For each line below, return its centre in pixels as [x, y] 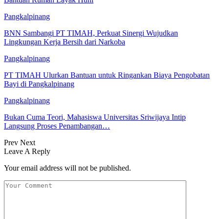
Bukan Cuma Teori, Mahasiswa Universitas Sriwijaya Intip [95, 117]
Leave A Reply [27, 151]
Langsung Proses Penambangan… [57, 126]
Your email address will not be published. [67, 168]
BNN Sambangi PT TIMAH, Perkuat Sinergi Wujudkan [91, 33]
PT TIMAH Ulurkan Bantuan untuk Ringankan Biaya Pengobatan [107, 75]
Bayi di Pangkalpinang [39, 84]
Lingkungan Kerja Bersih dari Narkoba [65, 42]
